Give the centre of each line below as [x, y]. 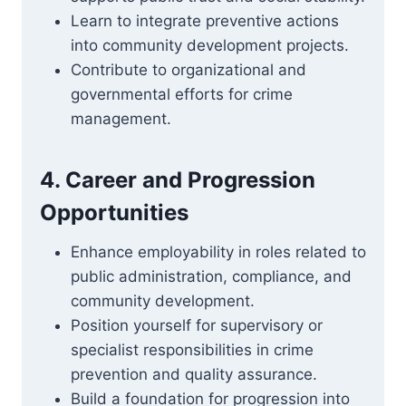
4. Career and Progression [178, 180]
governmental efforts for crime [182, 94]
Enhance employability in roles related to [218, 252]
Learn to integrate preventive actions [205, 21]
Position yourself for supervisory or [197, 325]
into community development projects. [210, 45]
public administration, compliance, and [211, 276]
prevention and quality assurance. [194, 374]
